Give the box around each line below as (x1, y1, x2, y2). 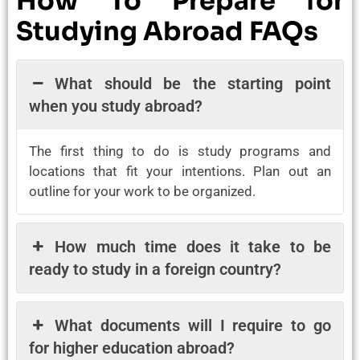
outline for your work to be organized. (29, 182, 256, 199)
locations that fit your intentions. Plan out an (29, 162, 331, 179)
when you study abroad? (29, 96, 202, 116)
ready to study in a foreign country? (29, 259, 281, 279)
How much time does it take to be (55, 236, 331, 256)
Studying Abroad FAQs (16, 14, 318, 47)
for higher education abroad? (29, 337, 235, 358)
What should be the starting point (55, 73, 331, 93)
